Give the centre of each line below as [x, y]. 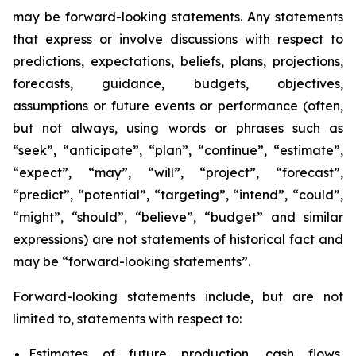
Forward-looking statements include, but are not [178, 296]
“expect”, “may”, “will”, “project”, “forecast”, [178, 172]
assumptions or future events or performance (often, [178, 106]
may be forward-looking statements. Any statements [178, 17]
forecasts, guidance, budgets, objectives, [178, 83]
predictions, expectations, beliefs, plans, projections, [178, 61]
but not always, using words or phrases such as [178, 128]
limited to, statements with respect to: [127, 319]
